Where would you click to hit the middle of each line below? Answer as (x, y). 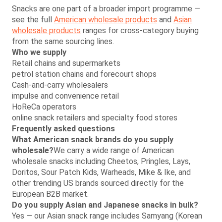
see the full (33, 19)
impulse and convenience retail (65, 96)
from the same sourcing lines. (63, 41)
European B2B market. (50, 194)
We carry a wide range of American (114, 150)
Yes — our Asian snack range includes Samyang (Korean (107, 216)
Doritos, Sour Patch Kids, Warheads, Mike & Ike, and (101, 172)
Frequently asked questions (63, 128)
